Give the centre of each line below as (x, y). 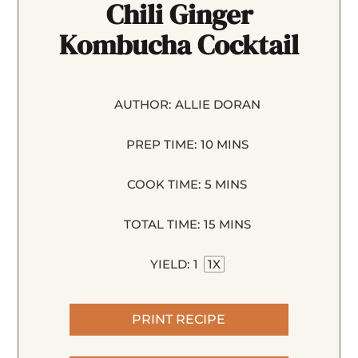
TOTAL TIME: (161, 224)
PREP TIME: (161, 144)
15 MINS (227, 224)
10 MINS (224, 144)
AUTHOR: (142, 104)
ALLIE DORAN (217, 104)
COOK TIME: (164, 184)
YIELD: (169, 264)
